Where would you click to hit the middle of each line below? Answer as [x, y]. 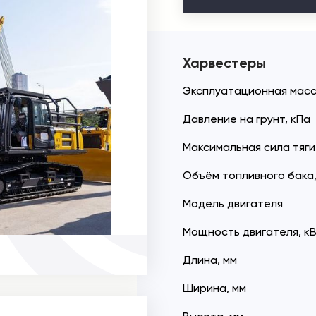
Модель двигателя [233, 203]
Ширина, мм [214, 288]
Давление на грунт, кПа [247, 119]
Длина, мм [210, 260]
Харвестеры [224, 63]
